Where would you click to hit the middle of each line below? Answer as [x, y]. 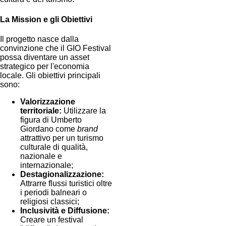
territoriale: [41, 110]
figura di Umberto [51, 120]
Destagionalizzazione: [62, 174]
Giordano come [49, 129]
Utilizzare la [84, 110]
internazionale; [47, 165]
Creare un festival [52, 219]
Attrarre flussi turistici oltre [66, 183]
